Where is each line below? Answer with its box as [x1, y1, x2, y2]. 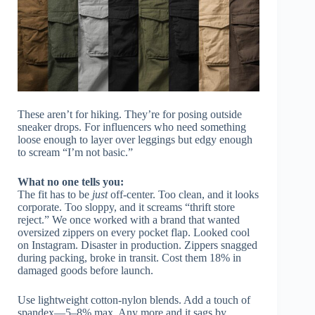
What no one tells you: [18, 176, 124, 188]
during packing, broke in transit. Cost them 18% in [18, 252, 241, 264]
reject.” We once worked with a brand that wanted [18, 214, 240, 226]
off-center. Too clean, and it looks [108, 188, 259, 201]
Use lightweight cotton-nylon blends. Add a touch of [18, 294, 250, 307]
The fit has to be [18, 188, 92, 201]
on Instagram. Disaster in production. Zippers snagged [18, 239, 257, 252]
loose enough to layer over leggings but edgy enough [18, 134, 252, 146]
